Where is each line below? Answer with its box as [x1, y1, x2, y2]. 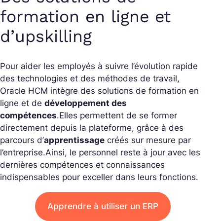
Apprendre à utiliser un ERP [47, 201, 158, 212]
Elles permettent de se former [59, 110, 177, 121]
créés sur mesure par [105, 135, 191, 146]
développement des [44, 98, 127, 109]
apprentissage [44, 135, 105, 146]
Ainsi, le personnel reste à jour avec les [45, 147, 200, 158]
